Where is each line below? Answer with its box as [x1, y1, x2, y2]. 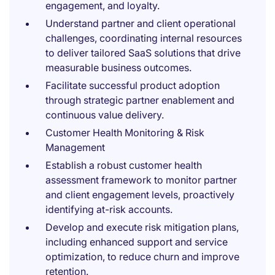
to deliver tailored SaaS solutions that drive [45, 47, 241, 59]
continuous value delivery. [45, 109, 164, 121]
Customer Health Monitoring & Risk [45, 126, 204, 139]
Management [45, 141, 105, 153]
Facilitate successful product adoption [45, 79, 220, 91]
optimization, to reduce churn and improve [45, 250, 239, 263]
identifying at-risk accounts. [45, 203, 172, 215]
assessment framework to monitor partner [45, 174, 237, 186]
